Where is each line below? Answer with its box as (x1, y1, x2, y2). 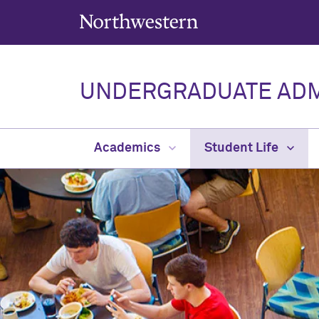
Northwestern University (79, 14, 177, 23)
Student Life (204, 142, 281, 155)
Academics (94, 142, 163, 155)
